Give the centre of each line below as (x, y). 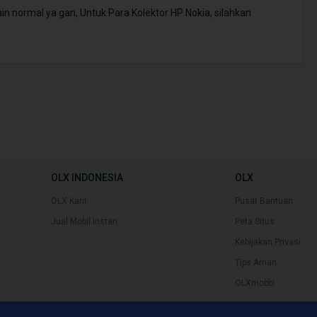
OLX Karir (69, 201)
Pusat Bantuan (264, 201)
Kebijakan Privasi (268, 242)
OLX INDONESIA (87, 178)
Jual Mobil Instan (84, 222)
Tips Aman (256, 263)
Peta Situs (255, 222)
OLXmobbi (255, 283)
